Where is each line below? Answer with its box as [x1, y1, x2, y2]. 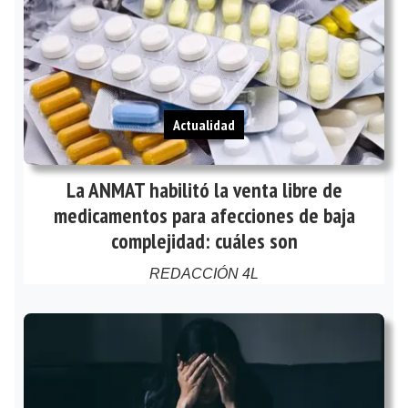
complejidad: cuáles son [110, 227, 298, 254]
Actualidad [173, 116, 235, 135]
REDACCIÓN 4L [149, 266, 259, 282]
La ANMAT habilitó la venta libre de [66, 176, 342, 203]
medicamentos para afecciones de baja [53, 201, 355, 229]
